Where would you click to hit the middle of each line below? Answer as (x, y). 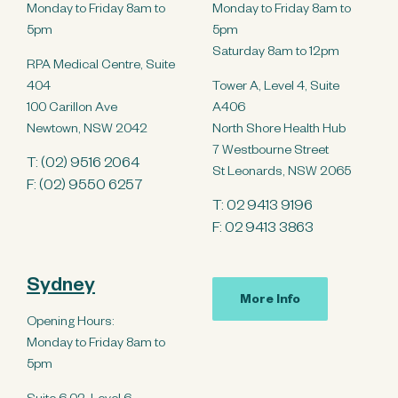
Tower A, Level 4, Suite (276, 88)
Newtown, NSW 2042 (87, 131)
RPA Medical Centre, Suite (101, 67)
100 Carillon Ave (72, 110)
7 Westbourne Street (271, 152)
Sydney (61, 288)
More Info (270, 302)
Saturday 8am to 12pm (276, 54)
